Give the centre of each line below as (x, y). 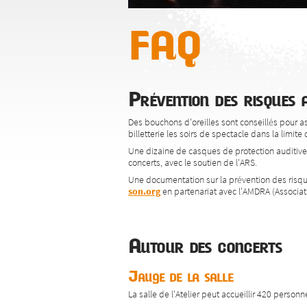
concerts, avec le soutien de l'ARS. (193, 162)
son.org (144, 191)
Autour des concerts (205, 246)
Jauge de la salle (181, 277)
